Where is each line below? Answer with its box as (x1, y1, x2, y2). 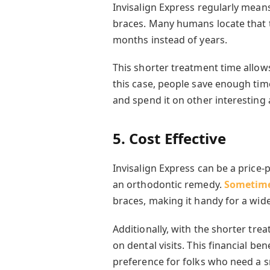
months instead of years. (112, 33, 227, 46)
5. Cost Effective (112, 128, 227, 149)
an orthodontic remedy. (112, 178, 222, 192)
